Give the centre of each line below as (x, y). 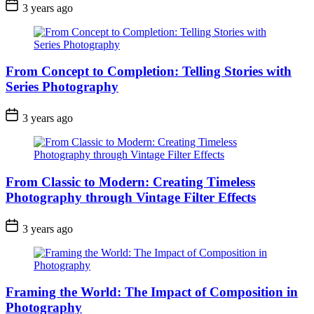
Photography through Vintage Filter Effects (131, 197)
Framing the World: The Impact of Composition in (152, 292)
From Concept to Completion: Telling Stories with (149, 71)
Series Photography (62, 87)
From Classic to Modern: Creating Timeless (130, 182)
